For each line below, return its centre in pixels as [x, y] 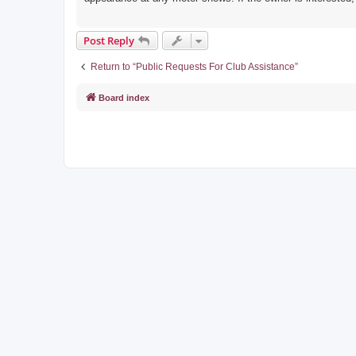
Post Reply [109, 41]
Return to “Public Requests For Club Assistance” [194, 67]
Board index [124, 98]
